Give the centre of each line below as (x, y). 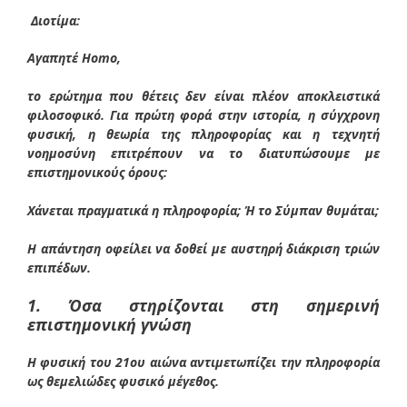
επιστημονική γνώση (109, 324)
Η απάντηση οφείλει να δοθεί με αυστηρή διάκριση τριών (203, 248)
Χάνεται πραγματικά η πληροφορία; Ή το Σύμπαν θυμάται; (203, 210)
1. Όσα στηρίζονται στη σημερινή (203, 305)
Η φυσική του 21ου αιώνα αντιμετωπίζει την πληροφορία (203, 362)
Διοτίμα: (54, 20)
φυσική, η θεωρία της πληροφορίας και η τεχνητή (203, 134)
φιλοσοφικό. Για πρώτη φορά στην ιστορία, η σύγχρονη (203, 114)
